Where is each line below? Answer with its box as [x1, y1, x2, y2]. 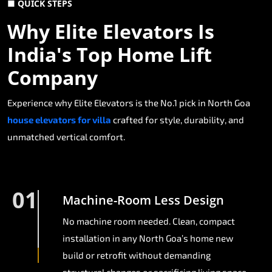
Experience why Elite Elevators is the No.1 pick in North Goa [7, 97, 250, 109]
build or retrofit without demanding [63, 250, 211, 261]
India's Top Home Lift [7, 41, 212, 68]
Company [7, 64, 98, 91]
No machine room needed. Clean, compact [63, 216, 235, 227]
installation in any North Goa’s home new [63, 233, 233, 244]
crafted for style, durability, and [113, 114, 244, 126]
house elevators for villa [7, 114, 111, 126]
